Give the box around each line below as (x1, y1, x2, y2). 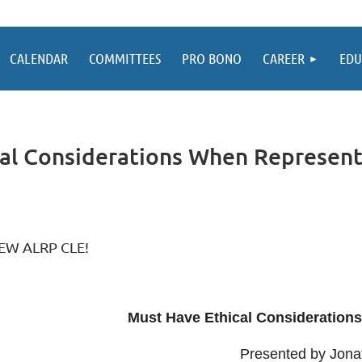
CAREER (263, 49, 305, 67)
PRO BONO (182, 49, 242, 67)
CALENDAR (10, 49, 68, 67)
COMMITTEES (89, 49, 161, 67)
